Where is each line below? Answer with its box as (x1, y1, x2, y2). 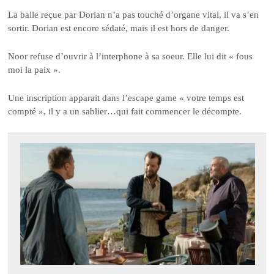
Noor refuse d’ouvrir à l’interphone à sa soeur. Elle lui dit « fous (8, 51, 253, 61)
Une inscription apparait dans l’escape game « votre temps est (8, 93, 245, 103)
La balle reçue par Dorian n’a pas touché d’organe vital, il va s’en (8, 9, 259, 20)
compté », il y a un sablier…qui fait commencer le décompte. (8, 106, 242, 117)
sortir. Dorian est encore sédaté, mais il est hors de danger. (8, 23, 230, 33)
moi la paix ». (8, 64, 61, 75)
